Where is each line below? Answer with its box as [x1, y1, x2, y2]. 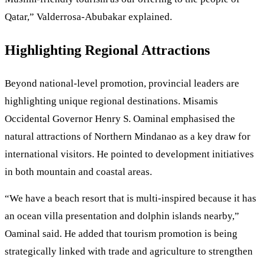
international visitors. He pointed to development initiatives [5, 148, 254, 160]
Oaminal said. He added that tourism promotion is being [5, 228, 237, 240]
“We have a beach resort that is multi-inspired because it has [5, 193, 256, 204]
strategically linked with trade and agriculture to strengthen [5, 246, 253, 258]
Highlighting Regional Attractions [5, 42, 210, 58]
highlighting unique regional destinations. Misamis [5, 95, 218, 107]
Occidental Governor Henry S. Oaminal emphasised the [5, 113, 235, 125]
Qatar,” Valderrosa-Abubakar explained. [5, 11, 172, 23]
